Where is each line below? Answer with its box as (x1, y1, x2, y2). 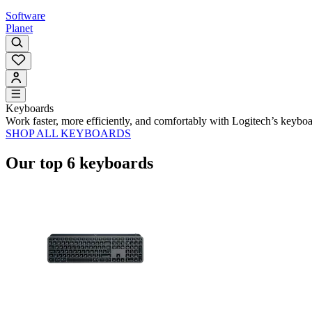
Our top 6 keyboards (6, 153, 153, 172)
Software (6, 9, 45, 22)
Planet (6, 22, 33, 34)
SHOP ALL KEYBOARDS (6, 127, 131, 139)
